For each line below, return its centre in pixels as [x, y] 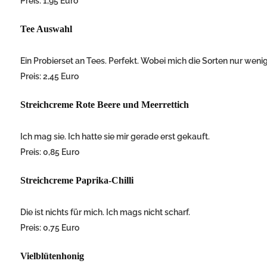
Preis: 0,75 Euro [50, 228]
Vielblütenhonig [52, 256]
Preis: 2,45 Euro [49, 77]
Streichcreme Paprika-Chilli [77, 181]
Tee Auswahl [46, 29]
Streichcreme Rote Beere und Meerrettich [105, 105]
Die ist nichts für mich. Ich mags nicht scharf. [105, 212]
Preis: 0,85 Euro [50, 152]
